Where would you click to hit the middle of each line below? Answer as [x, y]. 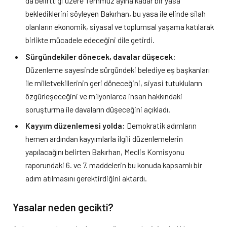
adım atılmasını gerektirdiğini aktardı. [86, 178]
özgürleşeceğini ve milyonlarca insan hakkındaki [104, 96]
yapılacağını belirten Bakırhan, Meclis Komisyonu [105, 152]
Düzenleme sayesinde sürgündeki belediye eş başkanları [118, 69]
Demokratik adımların [161, 126]
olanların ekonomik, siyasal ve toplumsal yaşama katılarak [120, 26]
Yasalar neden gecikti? [63, 207]
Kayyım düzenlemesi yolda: [75, 126]
